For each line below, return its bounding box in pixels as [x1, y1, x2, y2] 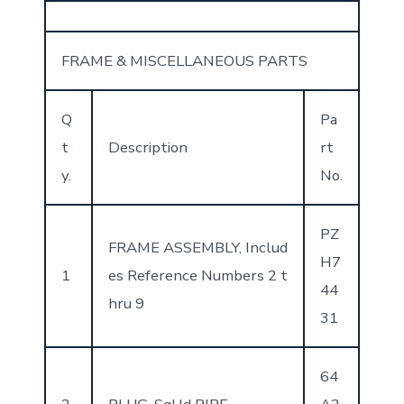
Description [107, 136, 188, 158]
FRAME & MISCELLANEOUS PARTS [60, 50, 308, 71]
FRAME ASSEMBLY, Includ [107, 236, 288, 258]
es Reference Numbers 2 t [107, 264, 288, 286]
